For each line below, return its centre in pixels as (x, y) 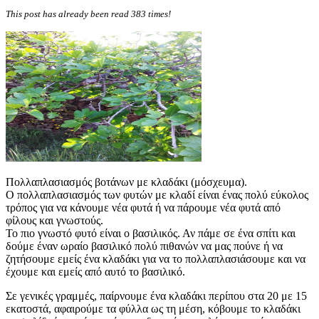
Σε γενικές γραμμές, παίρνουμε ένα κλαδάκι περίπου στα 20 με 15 (156, 296)
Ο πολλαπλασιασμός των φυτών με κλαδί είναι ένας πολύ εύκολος (157, 194)
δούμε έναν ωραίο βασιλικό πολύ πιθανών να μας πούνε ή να (144, 246)
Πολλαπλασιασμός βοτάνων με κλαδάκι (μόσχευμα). (126, 182)
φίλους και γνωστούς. (54, 220)
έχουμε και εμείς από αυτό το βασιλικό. (95, 271)
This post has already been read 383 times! (88, 14)
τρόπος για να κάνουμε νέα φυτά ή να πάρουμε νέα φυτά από (143, 207)
